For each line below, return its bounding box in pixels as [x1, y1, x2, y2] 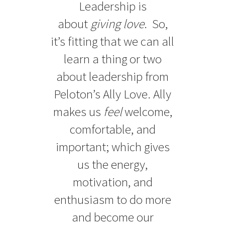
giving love [90, 15, 144, 32]
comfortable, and [69, 121, 156, 137]
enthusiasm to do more [54, 191, 171, 207]
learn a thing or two [63, 50, 162, 67]
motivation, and [72, 173, 153, 190]
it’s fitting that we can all [51, 33, 174, 49]
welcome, [122, 103, 172, 120]
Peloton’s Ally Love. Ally [54, 85, 171, 102]
